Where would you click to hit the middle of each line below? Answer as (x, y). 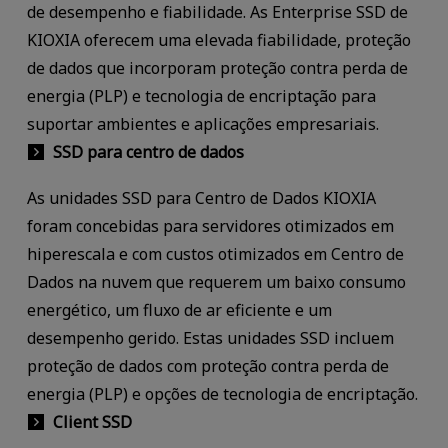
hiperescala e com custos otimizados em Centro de (215, 253)
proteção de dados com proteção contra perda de (207, 365)
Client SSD (92, 421)
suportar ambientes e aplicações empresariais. (202, 123)
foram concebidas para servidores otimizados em (210, 225)
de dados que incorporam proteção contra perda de (217, 67)
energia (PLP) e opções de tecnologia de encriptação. (222, 393)
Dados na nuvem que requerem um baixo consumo (216, 281)
